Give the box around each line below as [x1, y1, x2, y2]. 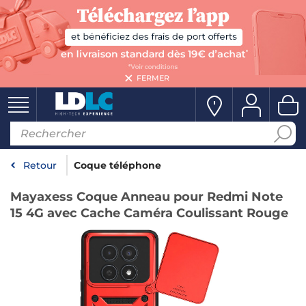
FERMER [137, 73, 169, 83]
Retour [23, 159, 57, 171]
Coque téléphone [74, 159, 161, 171]
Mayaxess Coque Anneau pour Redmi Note [10, 189, 283, 204]
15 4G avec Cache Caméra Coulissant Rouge [10, 206, 288, 221]
